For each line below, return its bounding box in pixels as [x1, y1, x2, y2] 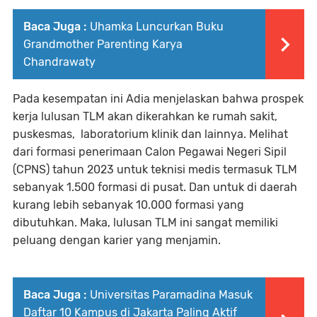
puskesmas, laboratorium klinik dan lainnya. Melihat [13, 127, 288, 142]
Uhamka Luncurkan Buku [90, 20, 224, 34]
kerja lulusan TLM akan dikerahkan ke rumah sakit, [13, 110, 277, 124]
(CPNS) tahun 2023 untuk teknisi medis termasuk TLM [13, 163, 297, 177]
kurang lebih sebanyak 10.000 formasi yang [13, 198, 244, 212]
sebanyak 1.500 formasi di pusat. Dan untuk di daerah [13, 180, 297, 195]
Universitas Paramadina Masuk [90, 288, 253, 302]
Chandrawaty [23, 55, 96, 69]
